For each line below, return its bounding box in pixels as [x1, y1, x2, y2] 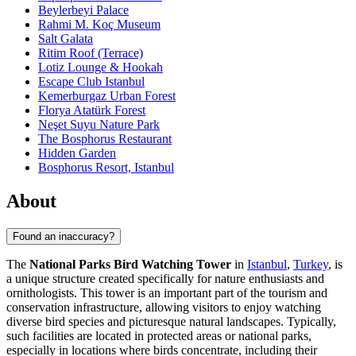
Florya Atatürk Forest [38, 103, 145, 118]
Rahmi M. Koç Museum [38, 17, 161, 32]
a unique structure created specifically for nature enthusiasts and [6, 271, 324, 285]
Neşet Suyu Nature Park [38, 118, 160, 132]
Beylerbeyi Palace [38, 3, 129, 17]
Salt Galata [38, 32, 93, 46]
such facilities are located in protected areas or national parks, [6, 328, 311, 342]
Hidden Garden [38, 146, 116, 161]
